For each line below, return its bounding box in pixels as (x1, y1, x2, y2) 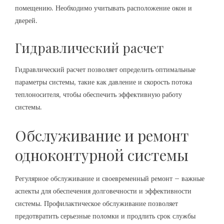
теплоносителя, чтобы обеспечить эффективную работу (15, 89, 182, 99)
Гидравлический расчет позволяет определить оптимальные (15, 64, 195, 74)
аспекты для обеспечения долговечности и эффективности (15, 186, 191, 195)
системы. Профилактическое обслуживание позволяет (15, 198, 178, 208)
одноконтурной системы (15, 144, 188, 165)
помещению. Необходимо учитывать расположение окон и (15, 3, 192, 12)
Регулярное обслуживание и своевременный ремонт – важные (15, 173, 204, 183)
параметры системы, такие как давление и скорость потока (15, 77, 192, 86)
